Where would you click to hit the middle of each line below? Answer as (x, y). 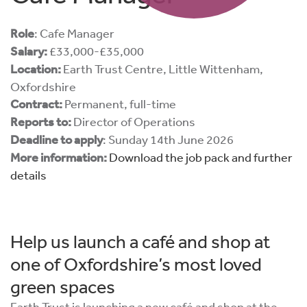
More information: (59, 157)
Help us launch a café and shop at (140, 241)
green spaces (63, 286)
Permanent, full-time (119, 103)
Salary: (29, 51)
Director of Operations (133, 121)
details (28, 174)
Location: (36, 69)
